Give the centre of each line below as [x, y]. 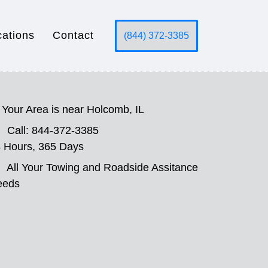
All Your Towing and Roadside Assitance [102, 167]
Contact [73, 35]
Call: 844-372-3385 [53, 130]
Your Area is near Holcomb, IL [73, 109]
